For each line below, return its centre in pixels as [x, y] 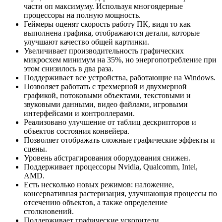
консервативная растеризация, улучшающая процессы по [120, 193]
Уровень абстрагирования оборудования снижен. [107, 158]
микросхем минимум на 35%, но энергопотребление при [120, 59]
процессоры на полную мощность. [82, 15]
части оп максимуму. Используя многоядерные [103, 6]
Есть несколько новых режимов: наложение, [99, 184]
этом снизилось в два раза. [69, 68]
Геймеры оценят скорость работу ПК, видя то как [107, 24]
